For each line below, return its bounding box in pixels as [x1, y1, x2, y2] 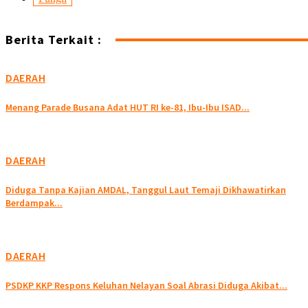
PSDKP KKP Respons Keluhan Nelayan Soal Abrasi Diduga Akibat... [5, 279, 287, 292]
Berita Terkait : [5, 32, 102, 48]
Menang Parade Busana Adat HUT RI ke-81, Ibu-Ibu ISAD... [5, 101, 250, 114]
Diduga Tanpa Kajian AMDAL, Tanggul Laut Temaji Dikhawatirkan [5, 184, 286, 197]
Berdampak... [5, 197, 63, 210]
